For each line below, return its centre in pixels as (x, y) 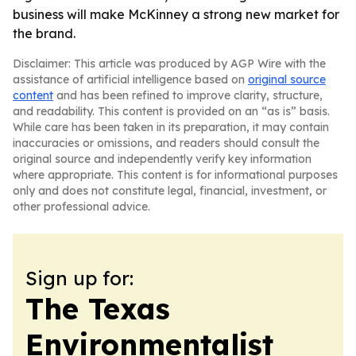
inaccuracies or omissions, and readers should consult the (166, 143)
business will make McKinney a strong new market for (176, 14)
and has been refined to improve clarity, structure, (188, 95)
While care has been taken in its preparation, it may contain (171, 127)
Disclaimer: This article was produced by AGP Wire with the (169, 64)
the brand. (44, 33)
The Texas (98, 309)
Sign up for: (79, 278)
